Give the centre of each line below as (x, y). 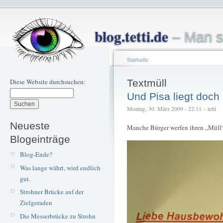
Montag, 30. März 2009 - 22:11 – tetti (171, 109)
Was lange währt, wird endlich (60, 167)
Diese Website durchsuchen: (48, 82)
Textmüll (147, 83)
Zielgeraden (36, 203)
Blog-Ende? (36, 154)
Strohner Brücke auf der (52, 192)
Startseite (138, 59)
